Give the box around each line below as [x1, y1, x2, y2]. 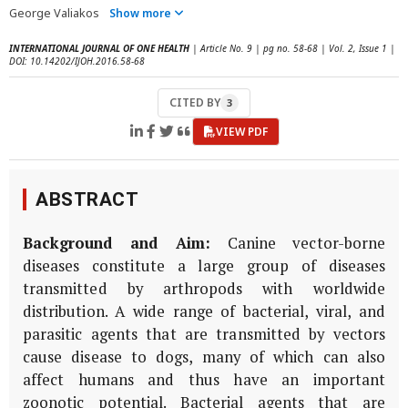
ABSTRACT [36, 189, 138, 210]
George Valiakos [9, 5, 102, 21]
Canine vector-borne [209, 233, 385, 253]
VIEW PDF [216, 124, 268, 139]
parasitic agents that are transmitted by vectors [23, 324, 385, 344]
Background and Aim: [23, 233, 210, 253]
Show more [109, 5, 174, 21]
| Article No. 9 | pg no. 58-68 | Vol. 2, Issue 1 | [189, 42, 395, 55]
